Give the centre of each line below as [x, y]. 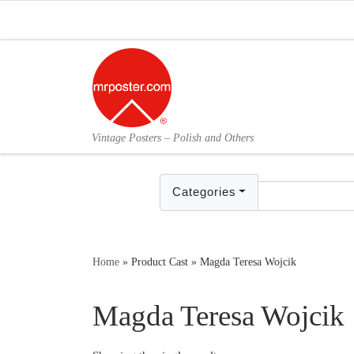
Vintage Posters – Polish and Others [173, 138]
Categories [204, 192]
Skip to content [60, 21]
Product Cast [160, 262]
